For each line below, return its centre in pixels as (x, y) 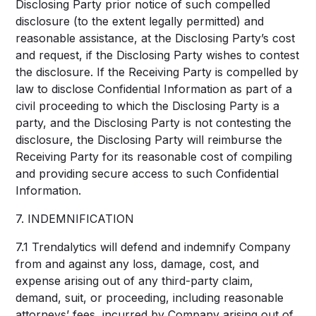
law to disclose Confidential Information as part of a (154, 89)
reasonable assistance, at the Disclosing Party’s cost (156, 38)
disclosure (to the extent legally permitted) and (140, 21)
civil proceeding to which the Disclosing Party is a (148, 106)
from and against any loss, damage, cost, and (138, 264)
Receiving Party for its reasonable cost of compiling (154, 157)
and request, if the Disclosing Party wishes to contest (158, 55)
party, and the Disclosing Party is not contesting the (154, 123)
